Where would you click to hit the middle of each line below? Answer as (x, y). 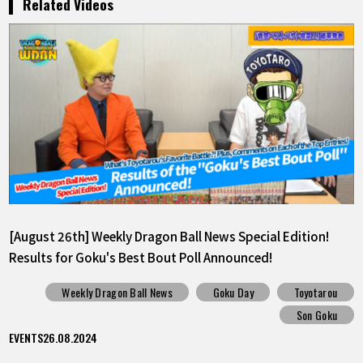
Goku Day (233, 292)
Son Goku (317, 315)
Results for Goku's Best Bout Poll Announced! (141, 256)
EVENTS (26, 338)
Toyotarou (316, 292)
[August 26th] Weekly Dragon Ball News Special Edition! (169, 235)
